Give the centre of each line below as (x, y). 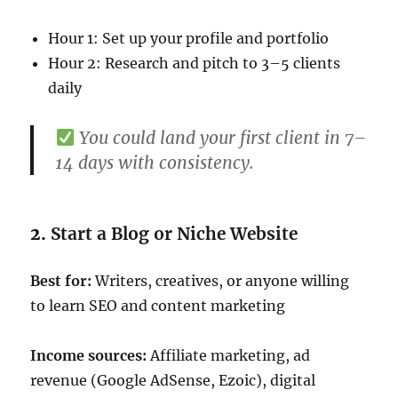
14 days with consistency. (155, 163)
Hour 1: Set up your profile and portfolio (189, 39)
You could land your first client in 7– (221, 138)
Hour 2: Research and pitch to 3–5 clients (195, 64)
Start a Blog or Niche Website (175, 234)
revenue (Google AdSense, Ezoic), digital (173, 381)
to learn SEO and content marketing (158, 306)
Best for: (61, 281)
